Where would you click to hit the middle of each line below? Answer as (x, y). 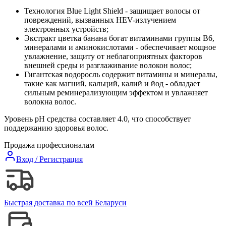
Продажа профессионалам (49, 145)
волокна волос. (50, 101)
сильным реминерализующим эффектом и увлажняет (116, 92)
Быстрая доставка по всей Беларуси (65, 202)
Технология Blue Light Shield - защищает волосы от (112, 11)
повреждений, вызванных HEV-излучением (100, 20)
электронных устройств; (66, 29)
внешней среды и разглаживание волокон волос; (108, 65)
